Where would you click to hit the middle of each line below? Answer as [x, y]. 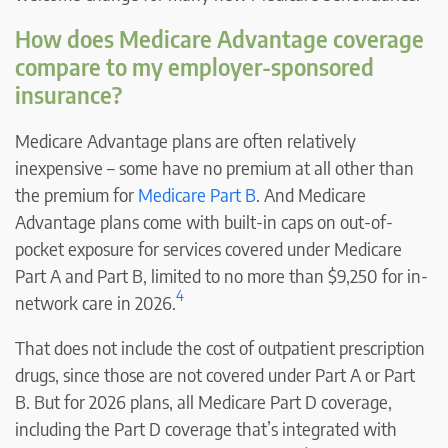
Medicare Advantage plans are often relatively [185, 140]
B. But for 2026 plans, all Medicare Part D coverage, [203, 401]
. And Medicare [311, 194]
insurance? [68, 94]
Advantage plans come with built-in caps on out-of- [204, 221]
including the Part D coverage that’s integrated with [206, 428]
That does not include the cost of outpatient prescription [220, 347]
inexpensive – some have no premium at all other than [214, 167]
